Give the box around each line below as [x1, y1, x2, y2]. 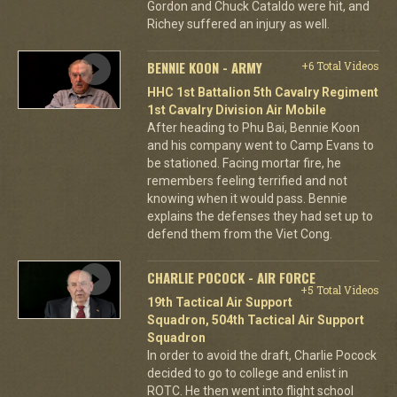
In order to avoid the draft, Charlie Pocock [146, 348, 377, 362]
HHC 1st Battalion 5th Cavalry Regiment [146, 85, 378, 99]
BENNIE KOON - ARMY [146, 58, 262, 77]
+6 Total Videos [300, 58, 379, 73]
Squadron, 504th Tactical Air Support [146, 313, 364, 327]
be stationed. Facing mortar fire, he [146, 156, 341, 170]
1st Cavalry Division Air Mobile [146, 103, 326, 117]
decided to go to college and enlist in [146, 366, 348, 380]
